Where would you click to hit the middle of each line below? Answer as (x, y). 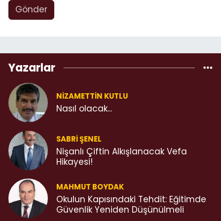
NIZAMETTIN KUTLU (92, 96)
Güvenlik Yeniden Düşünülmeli (120, 209)
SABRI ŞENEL (79, 139)
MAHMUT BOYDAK (90, 186)
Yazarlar (32, 68)
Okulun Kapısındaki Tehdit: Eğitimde (131, 199)
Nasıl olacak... (84, 109)
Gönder (31, 10)
